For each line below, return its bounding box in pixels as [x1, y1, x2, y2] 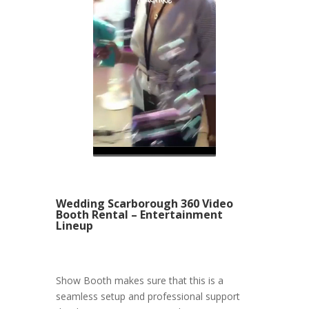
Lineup [55, 218, 93, 234]
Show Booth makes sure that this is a [55, 274, 223, 288]
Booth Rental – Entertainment [55, 207, 223, 223]
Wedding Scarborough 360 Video [55, 196, 233, 212]
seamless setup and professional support [55, 290, 240, 303]
